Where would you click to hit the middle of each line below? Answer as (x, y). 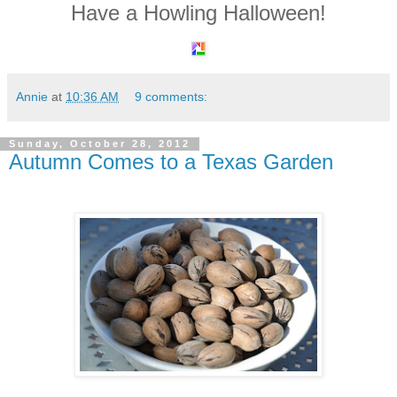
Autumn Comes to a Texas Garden (171, 161)
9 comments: (171, 96)
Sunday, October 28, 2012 (100, 144)
